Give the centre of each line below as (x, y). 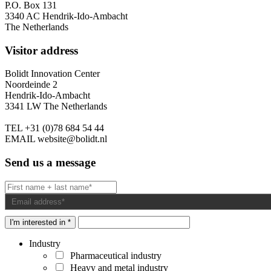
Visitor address (41, 50)
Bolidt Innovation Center (52, 74)
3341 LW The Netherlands (56, 106)
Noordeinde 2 (31, 85)
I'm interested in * (40, 222)
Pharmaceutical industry (113, 255)
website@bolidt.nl (71, 139)
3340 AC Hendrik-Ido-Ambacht (66, 16)
